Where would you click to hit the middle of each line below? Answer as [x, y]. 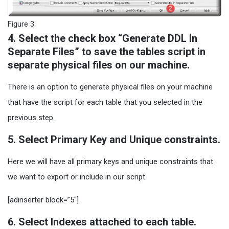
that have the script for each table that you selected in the [105, 102]
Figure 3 [21, 24]
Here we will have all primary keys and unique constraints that [110, 162]
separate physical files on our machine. [99, 65]
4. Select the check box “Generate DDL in [102, 39]
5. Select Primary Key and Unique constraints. [114, 140]
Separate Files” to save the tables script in [107, 52]
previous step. [31, 118]
